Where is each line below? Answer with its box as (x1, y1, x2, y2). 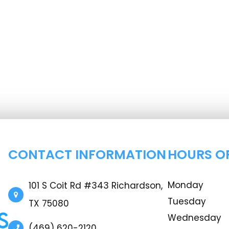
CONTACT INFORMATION (8, 146, 167, 164)
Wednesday (167, 212, 221, 224)
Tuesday (167, 195, 206, 208)
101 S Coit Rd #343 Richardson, (29, 179, 163, 192)
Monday (167, 179, 203, 192)
